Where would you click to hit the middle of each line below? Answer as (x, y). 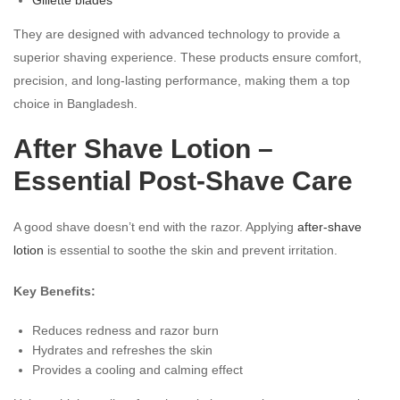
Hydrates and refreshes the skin (122, 350)
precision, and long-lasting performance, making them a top (182, 80)
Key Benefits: (54, 291)
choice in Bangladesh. (75, 103)
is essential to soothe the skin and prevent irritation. (191, 250)
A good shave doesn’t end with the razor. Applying (155, 226)
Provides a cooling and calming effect (137, 369)
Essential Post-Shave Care (183, 180)
